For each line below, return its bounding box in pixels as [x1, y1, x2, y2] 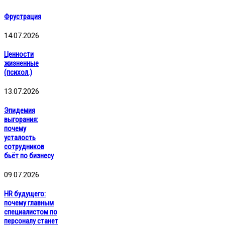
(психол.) [4, 68, 32, 77]
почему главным [4, 198, 54, 208]
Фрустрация [4, 12, 41, 21]
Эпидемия [4, 106, 35, 116]
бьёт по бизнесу [4, 151, 54, 161]
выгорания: [4, 115, 38, 125]
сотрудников [4, 142, 44, 152]
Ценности [4, 50, 34, 59]
